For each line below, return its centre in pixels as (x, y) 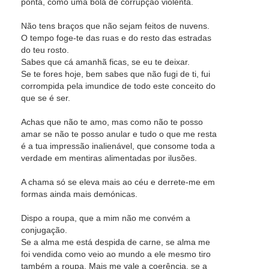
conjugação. (44, 230)
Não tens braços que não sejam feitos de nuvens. (115, 26)
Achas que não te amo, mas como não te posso (112, 122)
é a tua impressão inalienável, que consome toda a (118, 146)
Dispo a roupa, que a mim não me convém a (106, 218)
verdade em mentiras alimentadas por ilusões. (109, 158)
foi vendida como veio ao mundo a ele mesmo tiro (116, 254)
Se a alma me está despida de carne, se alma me (116, 242)
